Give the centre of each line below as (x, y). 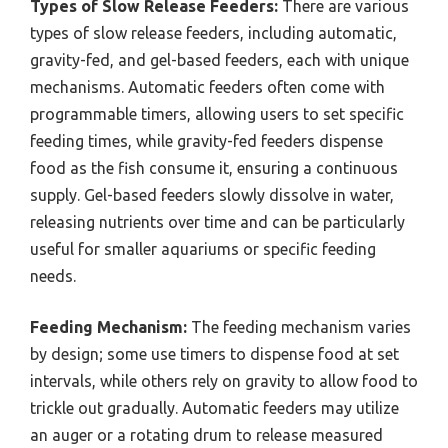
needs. (53, 275)
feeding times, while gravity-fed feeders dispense (206, 140)
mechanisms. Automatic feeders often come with (207, 86)
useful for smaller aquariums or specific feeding (203, 248)
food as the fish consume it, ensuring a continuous (214, 167)
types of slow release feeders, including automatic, (213, 32)
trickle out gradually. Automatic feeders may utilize (214, 407)
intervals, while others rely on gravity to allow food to (224, 380)
